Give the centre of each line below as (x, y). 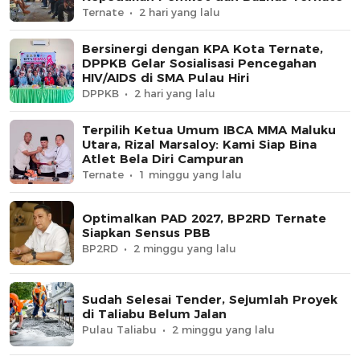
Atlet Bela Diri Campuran (163, 159)
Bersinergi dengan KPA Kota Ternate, (202, 49)
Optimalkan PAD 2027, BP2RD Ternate (204, 219)
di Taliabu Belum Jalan (154, 314)
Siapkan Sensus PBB (146, 233)
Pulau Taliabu (119, 330)
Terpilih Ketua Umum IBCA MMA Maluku (209, 130)
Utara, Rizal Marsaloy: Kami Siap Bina (199, 145)
